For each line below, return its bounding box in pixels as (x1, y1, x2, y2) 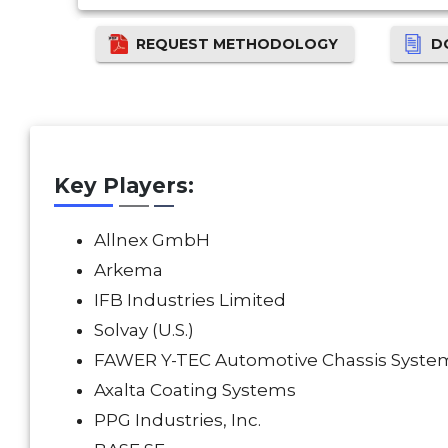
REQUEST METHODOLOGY (136, 34, 339, 53)
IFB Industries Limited (94, 289, 286, 310)
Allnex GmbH (94, 229, 210, 250)
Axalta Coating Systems (94, 379, 296, 400)
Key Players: (54, 173, 194, 199)
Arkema (94, 259, 163, 280)
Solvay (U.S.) (94, 319, 194, 340)
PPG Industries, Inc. (94, 409, 261, 430)
